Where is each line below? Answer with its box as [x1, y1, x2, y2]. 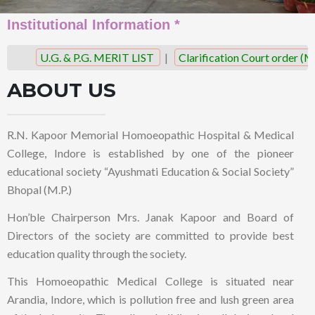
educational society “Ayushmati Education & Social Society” [7, 165, 294, 178]
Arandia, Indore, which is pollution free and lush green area [7, 292, 294, 306]
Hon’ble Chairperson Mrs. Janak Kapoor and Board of [7, 210, 294, 224]
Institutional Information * [7, 17, 180, 32]
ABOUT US [7, 78, 116, 102]
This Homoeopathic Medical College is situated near [7, 274, 294, 288]
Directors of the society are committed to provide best [7, 229, 294, 242]
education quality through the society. [7, 247, 186, 260]
